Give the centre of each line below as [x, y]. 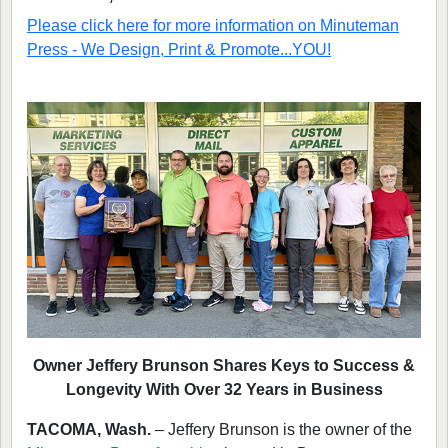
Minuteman [359, 25]
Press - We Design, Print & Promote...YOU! [179, 49]
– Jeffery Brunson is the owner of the [283, 430]
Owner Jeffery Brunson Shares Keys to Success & [224, 366]
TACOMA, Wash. [91, 430]
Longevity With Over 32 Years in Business [224, 390]
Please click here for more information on [173, 25]
